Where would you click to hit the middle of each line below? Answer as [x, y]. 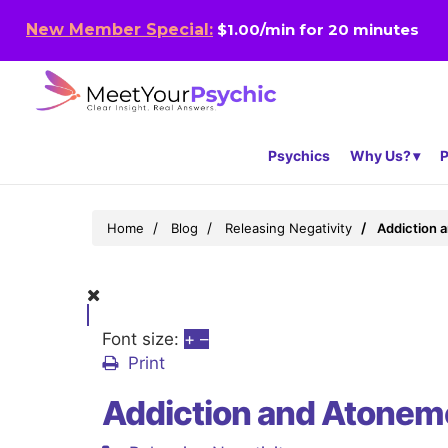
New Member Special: [119, 30]
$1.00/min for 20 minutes [316, 30]
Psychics [299, 156]
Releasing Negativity [288, 228]
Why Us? [380, 156]
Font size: [140, 339]
